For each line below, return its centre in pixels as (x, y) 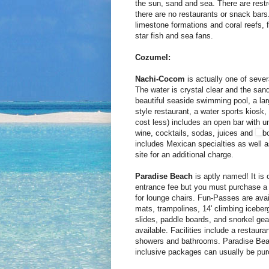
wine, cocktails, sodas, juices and (195, 133)
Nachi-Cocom (160, 79)
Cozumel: (153, 57)
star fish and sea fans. (174, 35)
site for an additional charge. (184, 154)
